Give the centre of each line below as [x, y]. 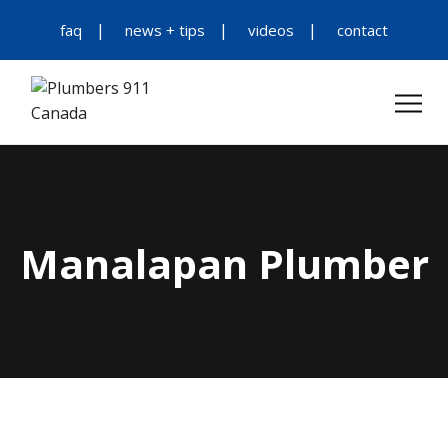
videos [271, 30]
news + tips [165, 30]
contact [362, 30]
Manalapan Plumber [224, 263]
